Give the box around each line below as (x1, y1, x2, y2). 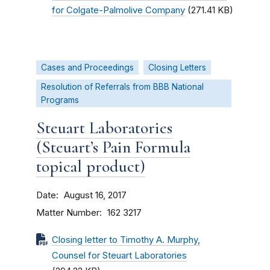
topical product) (36, 156, 145, 177)
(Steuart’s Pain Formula (36, 137, 190, 157)
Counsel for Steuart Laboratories (52, 250, 187, 261)
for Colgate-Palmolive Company (52, 5, 185, 16)
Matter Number (36, 207, 99, 218)
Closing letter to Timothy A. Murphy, (52, 234, 200, 245)
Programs (41, 95, 79, 105)
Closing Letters (148, 63, 206, 72)
